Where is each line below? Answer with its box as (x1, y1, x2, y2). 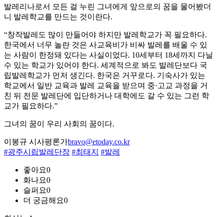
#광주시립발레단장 (4, 148, 70, 156)
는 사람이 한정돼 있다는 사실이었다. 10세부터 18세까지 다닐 (4, 51, 213, 60)
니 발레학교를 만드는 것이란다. (4, 13, 112, 21)
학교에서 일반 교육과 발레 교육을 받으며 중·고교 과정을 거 (4, 81, 208, 90)
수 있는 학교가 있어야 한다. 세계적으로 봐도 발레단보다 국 (4, 61, 207, 70)
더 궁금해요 (23, 196, 64, 205)
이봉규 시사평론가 (4, 138, 68, 146)
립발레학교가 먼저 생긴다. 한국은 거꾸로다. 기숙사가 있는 (4, 71, 205, 80)
